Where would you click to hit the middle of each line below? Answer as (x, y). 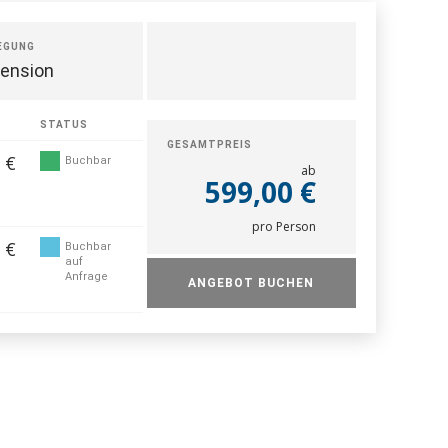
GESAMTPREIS (209, 144)
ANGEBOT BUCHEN (251, 283)
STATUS (63, 124)
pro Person (284, 226)
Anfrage (86, 276)
